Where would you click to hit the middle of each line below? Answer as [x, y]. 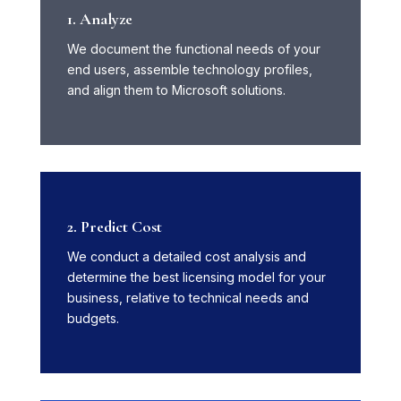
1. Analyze [99, 19]
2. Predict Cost [114, 227]
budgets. [93, 319]
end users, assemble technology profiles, [189, 70]
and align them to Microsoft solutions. [176, 90]
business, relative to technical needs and [188, 298]
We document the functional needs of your [193, 49]
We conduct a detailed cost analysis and [186, 257]
